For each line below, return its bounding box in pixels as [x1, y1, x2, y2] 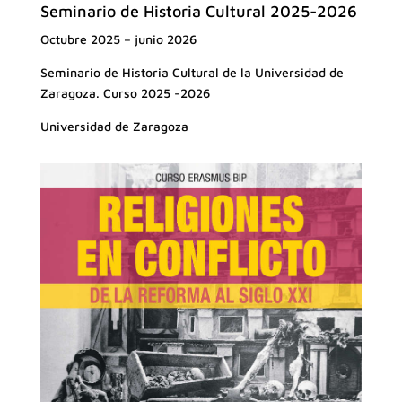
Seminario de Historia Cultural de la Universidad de [39, 64, 344, 80]
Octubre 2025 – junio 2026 [39, 31, 197, 47]
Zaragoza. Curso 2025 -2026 [39, 84, 210, 100]
